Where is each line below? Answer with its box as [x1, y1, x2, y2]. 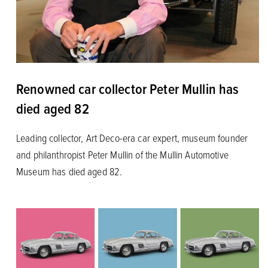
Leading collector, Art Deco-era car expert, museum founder [16, 130, 248, 145]
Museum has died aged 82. [16, 163, 123, 178]
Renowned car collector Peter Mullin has [16, 78, 239, 99]
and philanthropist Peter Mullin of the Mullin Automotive [16, 147, 229, 162]
